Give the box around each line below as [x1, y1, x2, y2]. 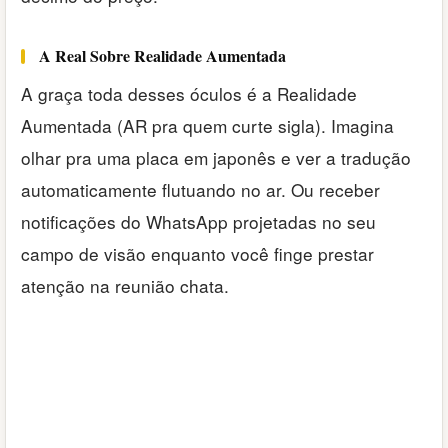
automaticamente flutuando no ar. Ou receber [21, 177, 380, 203]
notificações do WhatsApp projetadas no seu [21, 209, 376, 235]
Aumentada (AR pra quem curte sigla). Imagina [21, 113, 394, 139]
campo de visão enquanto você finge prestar [21, 241, 374, 267]
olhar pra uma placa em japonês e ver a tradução [21, 145, 411, 171]
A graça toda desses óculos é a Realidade [21, 81, 357, 107]
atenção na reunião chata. [21, 273, 229, 299]
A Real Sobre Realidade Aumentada [39, 44, 286, 68]
